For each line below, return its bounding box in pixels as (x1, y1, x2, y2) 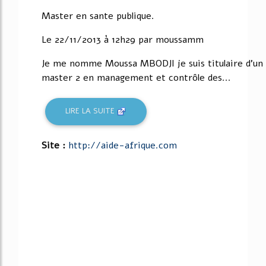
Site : (42, 138, 68, 152)
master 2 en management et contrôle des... (42, 71, 231, 84)
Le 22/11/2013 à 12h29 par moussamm (42, 33, 204, 46)
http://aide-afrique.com (68, 138, 177, 152)
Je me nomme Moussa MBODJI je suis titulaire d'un (42, 56, 263, 70)
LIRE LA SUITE (65, 106, 118, 117)
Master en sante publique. (42, 9, 154, 23)
